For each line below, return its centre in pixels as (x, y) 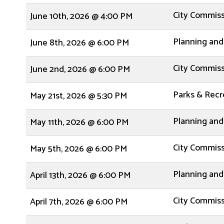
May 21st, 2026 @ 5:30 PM (78, 96)
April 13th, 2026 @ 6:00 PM (80, 175)
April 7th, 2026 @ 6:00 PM (79, 202)
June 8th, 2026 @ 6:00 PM (79, 43)
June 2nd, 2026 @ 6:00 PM (80, 69)
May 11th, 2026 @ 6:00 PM (79, 122)
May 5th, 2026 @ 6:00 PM (78, 149)
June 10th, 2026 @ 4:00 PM (81, 16)
